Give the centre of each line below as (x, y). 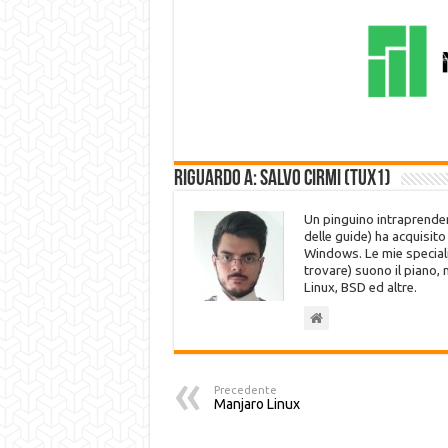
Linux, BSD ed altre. (360, 287)
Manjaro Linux (256, 404)
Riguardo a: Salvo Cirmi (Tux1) (282, 179)
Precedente (245, 390)
